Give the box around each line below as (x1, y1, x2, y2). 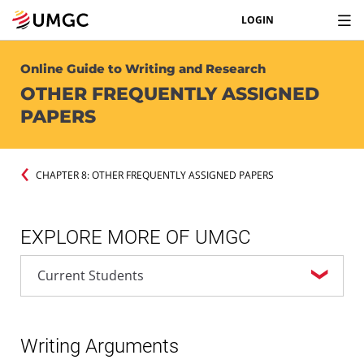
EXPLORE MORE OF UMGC (20, 226, 251, 249)
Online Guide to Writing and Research (20, 61, 266, 76)
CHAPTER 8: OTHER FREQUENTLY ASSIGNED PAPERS (35, 167, 274, 182)
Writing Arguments (20, 334, 179, 357)
